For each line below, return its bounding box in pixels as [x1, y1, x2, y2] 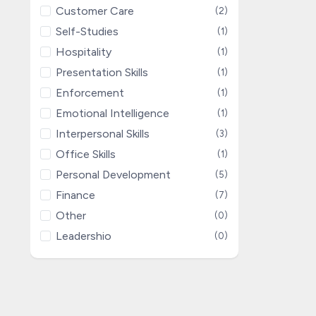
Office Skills [56, 147, 116, 161]
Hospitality [56, 44, 112, 59]
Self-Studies [56, 24, 119, 38]
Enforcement [56, 85, 125, 99]
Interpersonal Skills [56, 126, 150, 140]
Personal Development [56, 167, 171, 181]
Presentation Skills [56, 65, 149, 79]
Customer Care [56, 4, 135, 18]
